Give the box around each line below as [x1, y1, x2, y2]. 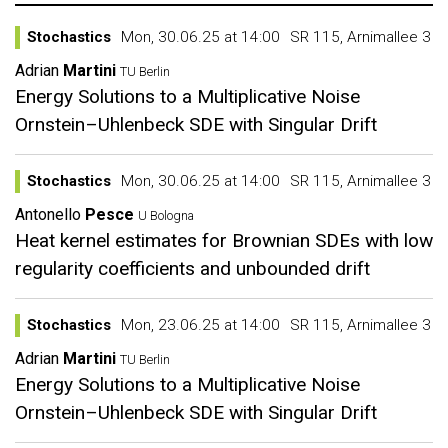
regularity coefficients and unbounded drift [15, 257, 370, 280]
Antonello [15, 205, 81, 224]
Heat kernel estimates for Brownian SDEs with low [15, 229, 433, 252]
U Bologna [138, 208, 197, 223]
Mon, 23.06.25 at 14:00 [121, 316, 280, 334]
